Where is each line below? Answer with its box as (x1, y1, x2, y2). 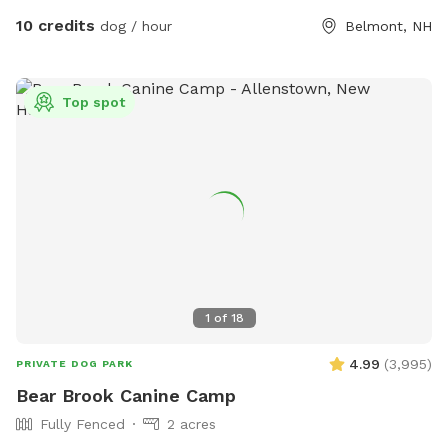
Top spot (62, 93, 125, 110)
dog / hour (95, 17, 172, 34)
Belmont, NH (345, 17, 432, 34)
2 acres (167, 415, 216, 432)
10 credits (16, 15, 95, 35)
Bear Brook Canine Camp (16, 384, 236, 406)
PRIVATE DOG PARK (16, 357, 133, 369)
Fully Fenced (40, 415, 125, 432)
